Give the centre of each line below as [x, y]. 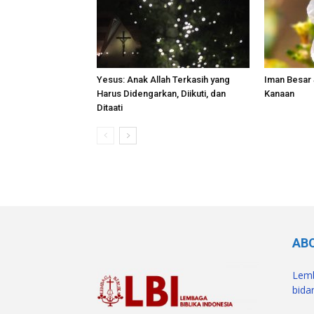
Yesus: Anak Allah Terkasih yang [163, 80]
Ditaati [110, 108]
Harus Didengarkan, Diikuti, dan [161, 94]
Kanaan [279, 94]
